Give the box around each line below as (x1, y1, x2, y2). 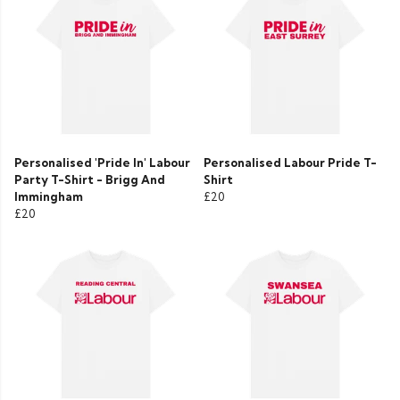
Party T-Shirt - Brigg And (14, 172, 165, 187)
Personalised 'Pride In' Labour (14, 155, 190, 171)
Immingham (14, 189, 83, 204)
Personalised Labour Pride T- (204, 155, 377, 171)
